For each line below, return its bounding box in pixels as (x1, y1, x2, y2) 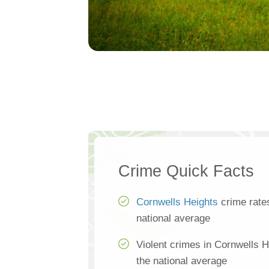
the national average (136, 255, 227, 267)
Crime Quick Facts (118, 162, 254, 181)
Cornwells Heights (136, 196, 218, 208)
